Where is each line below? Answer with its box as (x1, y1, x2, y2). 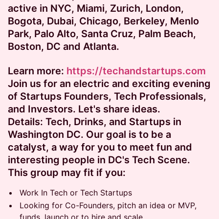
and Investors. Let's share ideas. (8, 103, 160, 115)
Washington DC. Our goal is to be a (8, 129, 171, 140)
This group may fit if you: (8, 167, 126, 178)
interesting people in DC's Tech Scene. (8, 154, 190, 166)
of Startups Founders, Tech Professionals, (8, 90, 206, 102)
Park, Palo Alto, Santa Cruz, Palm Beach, (8, 28, 196, 40)
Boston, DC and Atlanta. (8, 41, 119, 52)
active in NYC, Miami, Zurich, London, (8, 2, 184, 14)
